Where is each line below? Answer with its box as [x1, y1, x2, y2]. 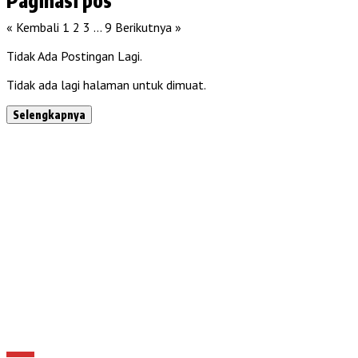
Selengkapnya [13, 107, 86, 121]
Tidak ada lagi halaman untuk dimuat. [6, 76, 206, 93]
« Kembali [6, 18, 59, 35]
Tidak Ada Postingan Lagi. [6, 47, 142, 64]
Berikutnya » [115, 18, 181, 35]
